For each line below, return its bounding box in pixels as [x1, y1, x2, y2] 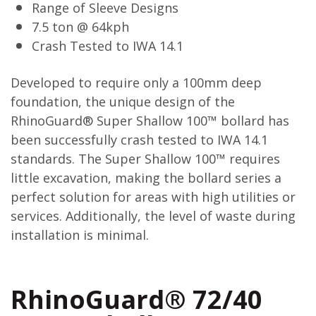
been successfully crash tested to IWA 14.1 [11, 131, 268, 148]
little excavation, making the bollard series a [11, 169, 281, 186]
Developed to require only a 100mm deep [11, 74, 262, 91]
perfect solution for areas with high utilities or [11, 188, 296, 205]
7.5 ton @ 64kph [32, 18, 129, 35]
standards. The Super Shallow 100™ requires [11, 150, 280, 167]
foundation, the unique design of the [11, 93, 235, 110]
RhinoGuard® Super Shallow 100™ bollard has [11, 112, 289, 129]
